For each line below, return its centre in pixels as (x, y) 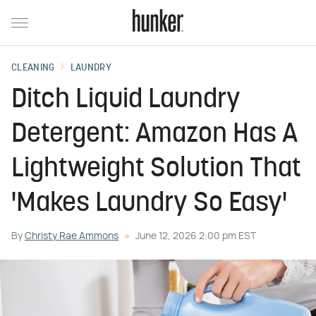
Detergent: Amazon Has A (154, 135)
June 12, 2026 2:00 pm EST (196, 236)
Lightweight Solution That (156, 170)
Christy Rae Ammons (72, 236)
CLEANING (33, 68)
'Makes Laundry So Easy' (149, 204)
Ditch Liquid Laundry (126, 101)
